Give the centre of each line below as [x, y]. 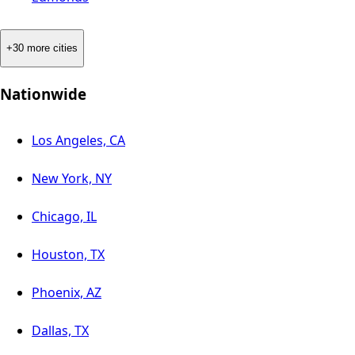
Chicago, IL [64, 216]
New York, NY [72, 178]
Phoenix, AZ [67, 292]
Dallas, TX [60, 330]
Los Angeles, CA [78, 140]
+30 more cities [42, 48]
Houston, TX [68, 254]
